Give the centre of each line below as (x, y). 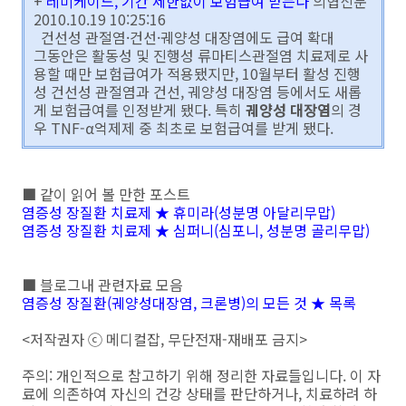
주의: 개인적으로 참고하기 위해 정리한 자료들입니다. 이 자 (201, 375)
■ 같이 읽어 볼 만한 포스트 (106, 194)
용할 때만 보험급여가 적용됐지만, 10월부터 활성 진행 (197, 73)
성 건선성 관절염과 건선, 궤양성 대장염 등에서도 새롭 (198, 92)
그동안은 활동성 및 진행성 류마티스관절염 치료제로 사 (201, 55)
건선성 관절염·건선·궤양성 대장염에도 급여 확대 (184, 37)
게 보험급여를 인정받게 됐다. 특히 (140, 110)
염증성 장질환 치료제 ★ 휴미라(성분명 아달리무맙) (179, 212)
